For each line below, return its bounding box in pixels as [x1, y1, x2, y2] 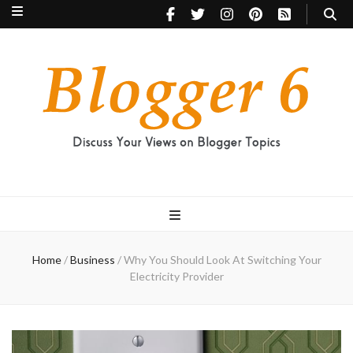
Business [69, 253, 117, 266]
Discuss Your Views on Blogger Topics [12, 158, 169, 170]
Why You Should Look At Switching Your [123, 253, 321, 266]
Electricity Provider [129, 269, 224, 283]
